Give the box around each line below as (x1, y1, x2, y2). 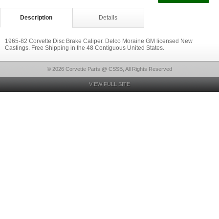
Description (20, 14, 52, 21)
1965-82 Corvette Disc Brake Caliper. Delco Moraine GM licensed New (5, 38, 193, 44)
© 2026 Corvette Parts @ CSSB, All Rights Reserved (47, 66, 172, 72)
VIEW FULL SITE (89, 81, 130, 87)
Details (99, 14, 118, 21)
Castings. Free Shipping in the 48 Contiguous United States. (5, 44, 164, 51)
